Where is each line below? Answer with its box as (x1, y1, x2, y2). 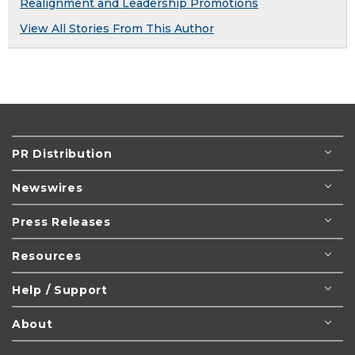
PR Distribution (12, 147, 113, 162)
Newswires (12, 181, 83, 196)
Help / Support (12, 283, 108, 298)
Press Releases (12, 215, 111, 230)
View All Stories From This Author (20, 21, 214, 36)
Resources (12, 249, 82, 264)
